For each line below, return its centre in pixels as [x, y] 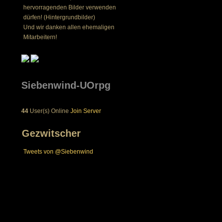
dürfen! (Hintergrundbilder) [59, 17]
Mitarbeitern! [40, 37]
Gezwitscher [51, 133]
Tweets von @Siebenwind [58, 152]
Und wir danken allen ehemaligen [69, 27]
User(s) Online [49, 111]
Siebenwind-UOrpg [66, 85]
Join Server [86, 111]
